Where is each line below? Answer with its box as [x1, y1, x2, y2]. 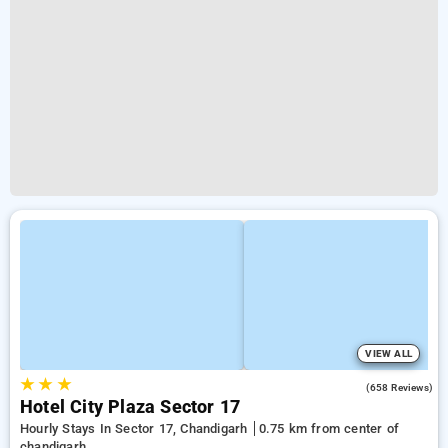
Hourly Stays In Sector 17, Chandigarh [20, 421, 252, 436]
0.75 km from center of [258, 421, 399, 436]
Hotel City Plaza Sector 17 [20, 397, 241, 417]
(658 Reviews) [366, 382, 433, 393]
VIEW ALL [365, 348, 412, 359]
